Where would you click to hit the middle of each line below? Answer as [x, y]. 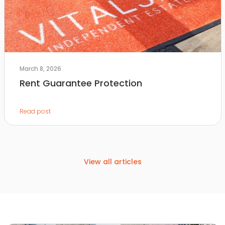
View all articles [113, 162]
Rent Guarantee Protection [81, 83]
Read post [35, 111]
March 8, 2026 [40, 69]
